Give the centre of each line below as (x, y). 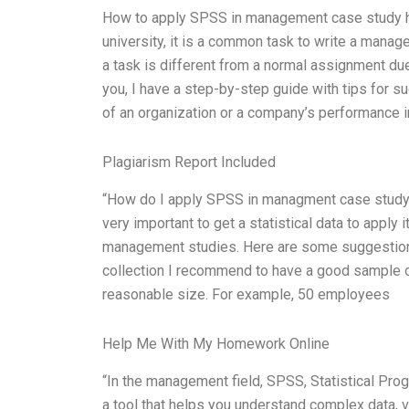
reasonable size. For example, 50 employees (246, 294)
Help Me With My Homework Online (216, 343)
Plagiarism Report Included (189, 163)
